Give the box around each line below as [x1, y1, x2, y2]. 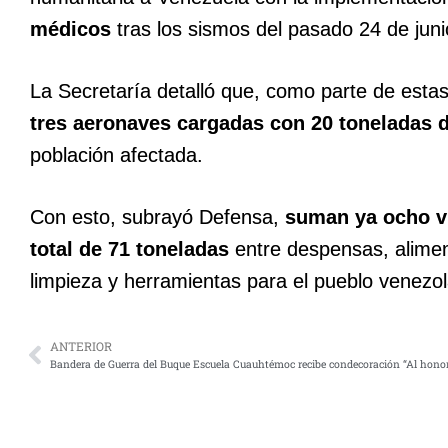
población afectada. [30, 144, 209, 167]
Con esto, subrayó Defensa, [30, 206, 285, 229]
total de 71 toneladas [30, 238, 229, 261]
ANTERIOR [50, 338, 112, 355]
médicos [30, 18, 111, 41]
